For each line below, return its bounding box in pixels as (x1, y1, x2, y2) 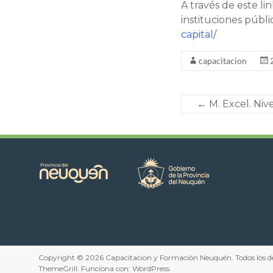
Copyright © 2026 (38, 253, 105, 262)
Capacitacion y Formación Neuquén (105, 253, 232, 262)
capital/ (181, 29, 216, 40)
